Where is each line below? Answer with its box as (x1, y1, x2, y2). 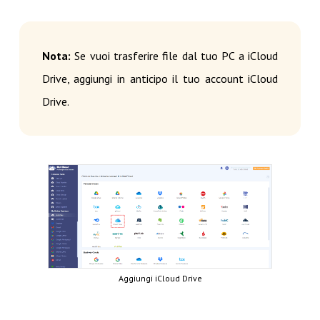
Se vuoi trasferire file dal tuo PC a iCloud (70, 48, 279, 63)
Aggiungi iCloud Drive (118, 272, 202, 284)
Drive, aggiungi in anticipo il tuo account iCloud (41, 71, 279, 86)
